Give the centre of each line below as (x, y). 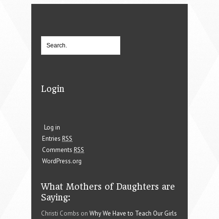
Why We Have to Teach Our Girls (133, 214)
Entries (52, 139)
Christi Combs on (65, 214)
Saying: (56, 198)
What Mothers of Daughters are (108, 187)
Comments (58, 150)
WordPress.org (62, 161)
